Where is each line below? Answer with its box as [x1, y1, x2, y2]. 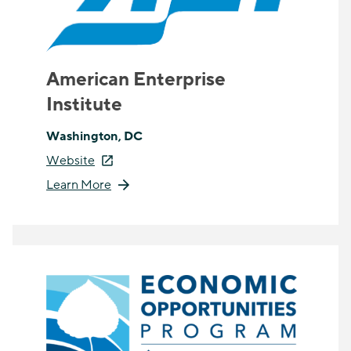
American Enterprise [46, 67, 226, 92]
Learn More [46, 176, 111, 194]
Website [46, 152, 95, 170]
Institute [46, 92, 122, 118]
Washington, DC [46, 128, 143, 146]
